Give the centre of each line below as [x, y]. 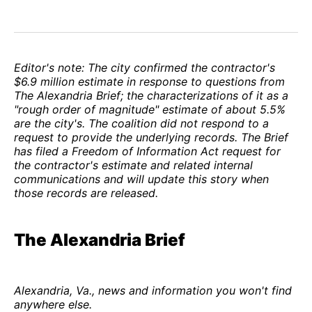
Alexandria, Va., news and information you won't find [153, 291]
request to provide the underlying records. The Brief [151, 138]
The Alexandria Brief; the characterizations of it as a [151, 96]
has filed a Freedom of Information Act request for [147, 151]
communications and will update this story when [141, 179]
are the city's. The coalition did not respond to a [141, 124]
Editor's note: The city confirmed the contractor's [145, 68]
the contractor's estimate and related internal [133, 165]
